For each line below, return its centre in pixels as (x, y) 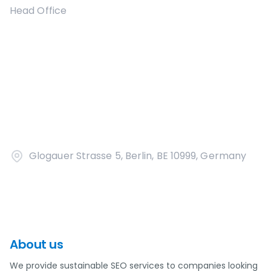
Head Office (38, 11)
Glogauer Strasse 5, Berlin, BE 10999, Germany (138, 156)
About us (36, 244)
